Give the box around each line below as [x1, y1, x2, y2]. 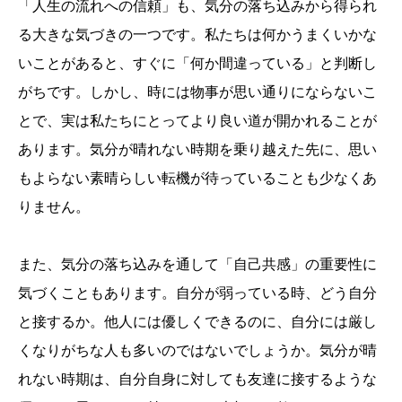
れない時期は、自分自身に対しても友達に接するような [18, 371, 377, 388]
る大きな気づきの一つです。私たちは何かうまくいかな [18, 27, 377, 43]
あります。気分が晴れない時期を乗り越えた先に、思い [18, 142, 377, 158]
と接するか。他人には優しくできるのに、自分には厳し [18, 314, 377, 330]
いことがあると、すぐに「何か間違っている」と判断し [18, 56, 377, 72]
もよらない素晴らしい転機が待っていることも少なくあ [18, 170, 377, 187]
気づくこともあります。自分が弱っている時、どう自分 [18, 285, 377, 301]
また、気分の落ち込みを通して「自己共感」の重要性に [18, 257, 377, 273]
